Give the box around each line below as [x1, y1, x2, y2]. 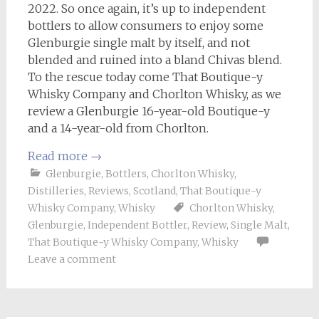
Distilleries [27, 184, 84, 197]
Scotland [132, 184, 176, 197]
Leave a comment [27, 252, 116, 266]
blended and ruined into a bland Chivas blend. [27, 52, 282, 67]
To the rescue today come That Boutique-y [27, 69, 263, 84]
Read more [27, 148, 90, 163]
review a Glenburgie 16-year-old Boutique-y [27, 103, 270, 118]
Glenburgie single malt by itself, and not [27, 35, 250, 50]
